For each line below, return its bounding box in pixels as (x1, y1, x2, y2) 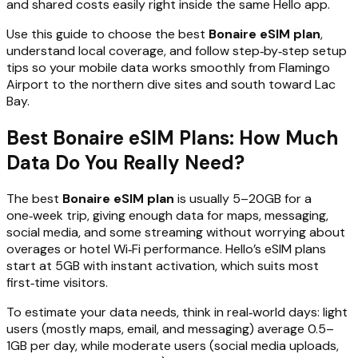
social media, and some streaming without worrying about (6, 224, 345, 241)
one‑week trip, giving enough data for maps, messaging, (6, 207, 328, 225)
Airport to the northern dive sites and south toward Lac (6, 75, 336, 93)
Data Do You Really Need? (6, 149, 245, 175)
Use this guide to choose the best (6, 25, 209, 42)
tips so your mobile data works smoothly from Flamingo (6, 58, 330, 76)
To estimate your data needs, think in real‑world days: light (6, 304, 348, 321)
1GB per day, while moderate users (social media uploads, (6, 337, 339, 355)
